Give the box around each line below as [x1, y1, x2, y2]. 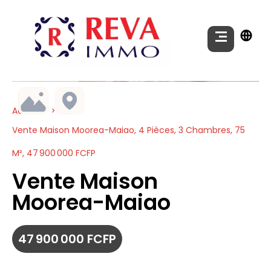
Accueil [12, 105, 43, 117]
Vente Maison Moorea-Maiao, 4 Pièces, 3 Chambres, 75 [12, 124, 245, 137]
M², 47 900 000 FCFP [12, 147, 96, 160]
